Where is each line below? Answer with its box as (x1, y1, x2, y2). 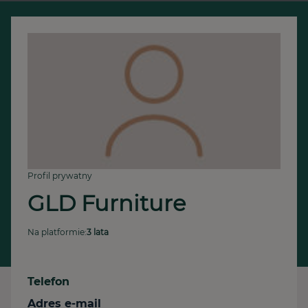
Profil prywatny (27, 170, 92, 181)
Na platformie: (27, 227, 87, 237)
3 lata (87, 227, 109, 237)
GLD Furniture (27, 190, 186, 217)
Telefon (27, 275, 69, 288)
